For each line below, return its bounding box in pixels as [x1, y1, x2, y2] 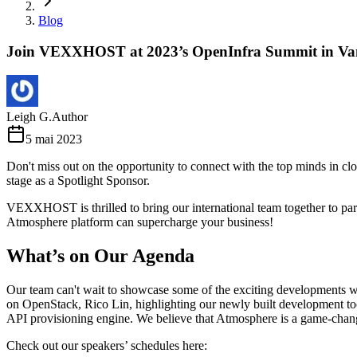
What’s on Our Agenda [6, 245, 194, 267]
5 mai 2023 [25, 132, 82, 147]
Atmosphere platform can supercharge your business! [6, 215, 273, 229]
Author [52, 110, 88, 124]
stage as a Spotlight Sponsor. [6, 174, 150, 188]
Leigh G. [6, 110, 52, 124]
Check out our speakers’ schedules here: [6, 339, 207, 353]
